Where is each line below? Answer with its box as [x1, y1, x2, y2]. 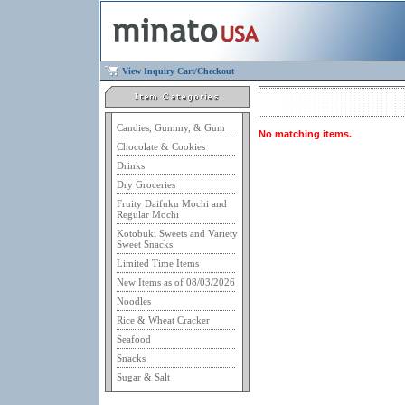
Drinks [117, 160, 145, 171]
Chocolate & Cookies [117, 141, 205, 152]
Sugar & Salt [117, 372, 170, 382]
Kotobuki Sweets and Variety [117, 228, 238, 239]
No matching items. [259, 128, 352, 139]
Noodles [117, 296, 151, 306]
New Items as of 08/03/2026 [117, 277, 235, 287]
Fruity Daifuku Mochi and [117, 198, 227, 209]
